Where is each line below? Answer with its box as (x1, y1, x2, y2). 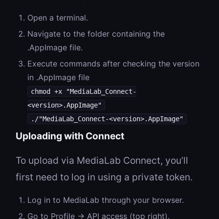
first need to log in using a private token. (16, 171, 193, 183)
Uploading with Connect (16, 130, 124, 142)
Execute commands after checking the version (27, 58, 199, 68)
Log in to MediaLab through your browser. (27, 195, 184, 205)
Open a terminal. (27, 13, 88, 23)
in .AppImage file (27, 72, 89, 82)
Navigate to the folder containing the (27, 29, 165, 39)
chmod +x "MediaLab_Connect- (31, 87, 136, 95)
